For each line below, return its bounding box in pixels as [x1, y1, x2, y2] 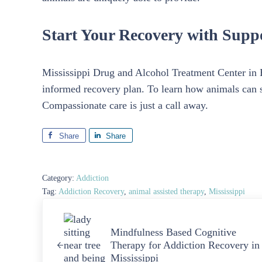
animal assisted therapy [129, 186, 204, 196]
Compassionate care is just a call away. [42, 99, 208, 111]
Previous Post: [42, 199, 102, 212]
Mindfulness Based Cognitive [110, 226, 236, 238]
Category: [42, 173, 76, 182]
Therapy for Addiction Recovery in [110, 239, 260, 251]
